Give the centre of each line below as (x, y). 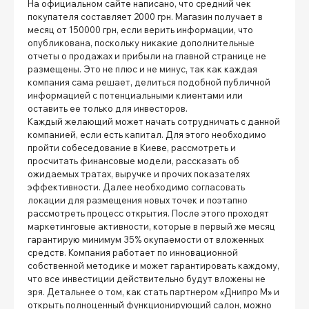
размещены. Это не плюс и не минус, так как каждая (142, 69)
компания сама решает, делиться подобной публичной (149, 82)
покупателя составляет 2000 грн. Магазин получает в (145, 16)
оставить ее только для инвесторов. (108, 108)
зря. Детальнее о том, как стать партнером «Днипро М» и (153, 291)
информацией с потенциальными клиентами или (135, 95)
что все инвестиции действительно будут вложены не (147, 278)
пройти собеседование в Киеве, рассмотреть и (132, 147)
